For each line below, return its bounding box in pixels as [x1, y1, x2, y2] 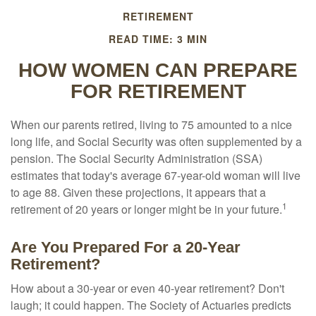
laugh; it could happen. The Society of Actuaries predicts [11, 297, 291, 313]
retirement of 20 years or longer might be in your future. [11, 201, 282, 217]
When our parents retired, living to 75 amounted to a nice [11, 116, 292, 133]
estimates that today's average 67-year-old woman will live [11, 167, 300, 183]
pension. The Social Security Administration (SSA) [11, 150, 262, 166]
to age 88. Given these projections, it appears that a [11, 184, 266, 200]
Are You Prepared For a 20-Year [11, 238, 241, 256]
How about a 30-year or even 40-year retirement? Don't [11, 280, 284, 296]
